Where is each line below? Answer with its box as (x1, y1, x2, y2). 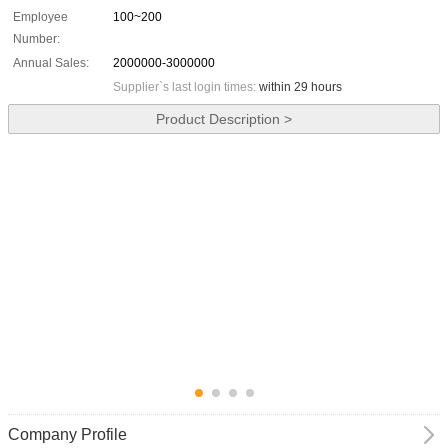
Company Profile (8, 426, 127, 444)
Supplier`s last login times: (113, 80, 259, 95)
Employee (13, 10, 68, 25)
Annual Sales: (13, 56, 89, 71)
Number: (13, 32, 60, 47)
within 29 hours (259, 80, 342, 95)
